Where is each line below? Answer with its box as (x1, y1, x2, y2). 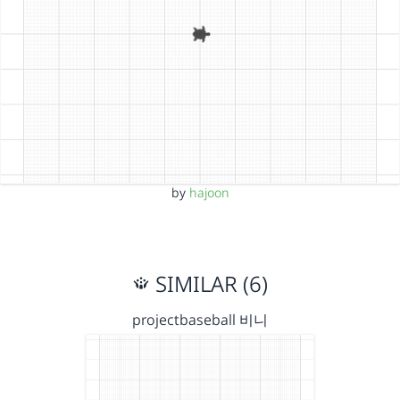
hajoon (188, 184, 229, 201)
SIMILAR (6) (150, 269, 268, 298)
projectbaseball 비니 (132, 310, 268, 329)
